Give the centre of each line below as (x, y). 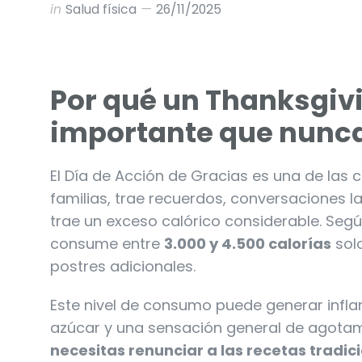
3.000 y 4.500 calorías (248, 243)
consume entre (107, 243)
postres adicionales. (123, 266)
